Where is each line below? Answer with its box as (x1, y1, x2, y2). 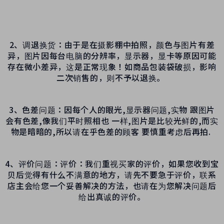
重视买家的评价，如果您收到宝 (101, 157, 219, 169)
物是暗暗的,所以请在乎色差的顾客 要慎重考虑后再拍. (10, 125, 213, 137)
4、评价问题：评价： (5, 157, 85, 169)
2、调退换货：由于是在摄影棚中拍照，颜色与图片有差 (9, 38, 215, 50)
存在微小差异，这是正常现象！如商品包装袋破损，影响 (7, 60, 216, 72)
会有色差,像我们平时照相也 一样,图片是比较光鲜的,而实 (5, 114, 218, 126)
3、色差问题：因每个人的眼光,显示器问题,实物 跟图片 (9, 103, 215, 115)
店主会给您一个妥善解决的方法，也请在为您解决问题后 (7, 179, 216, 191)
